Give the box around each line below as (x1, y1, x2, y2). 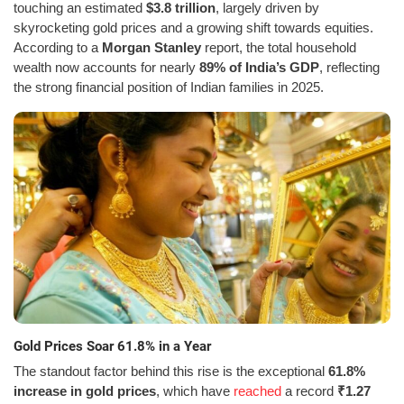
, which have (156, 383, 234, 399)
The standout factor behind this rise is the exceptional (14, 363, 328, 380)
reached (234, 383, 281, 399)
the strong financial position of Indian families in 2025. (14, 78, 324, 95)
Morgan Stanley (102, 39, 201, 55)
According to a (14, 39, 102, 55)
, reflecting (319, 59, 380, 75)
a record (281, 383, 337, 399)
